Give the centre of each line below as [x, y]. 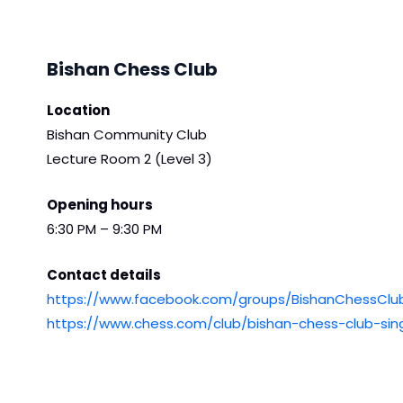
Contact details [104, 275]
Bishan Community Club [127, 135]
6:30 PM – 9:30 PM [104, 229]
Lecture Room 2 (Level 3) [130, 159]
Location [78, 111]
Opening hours [100, 205]
